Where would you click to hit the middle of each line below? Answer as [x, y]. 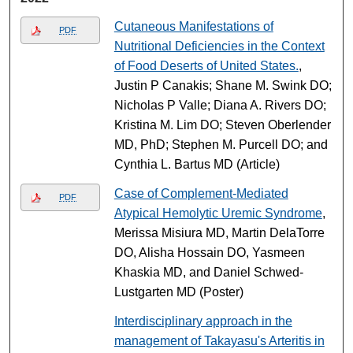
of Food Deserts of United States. [206, 65]
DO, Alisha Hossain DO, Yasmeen [209, 252]
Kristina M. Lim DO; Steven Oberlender [222, 124]
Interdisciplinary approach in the [203, 321]
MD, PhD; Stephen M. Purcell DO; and [221, 144]
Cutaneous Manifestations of [193, 26]
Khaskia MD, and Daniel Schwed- [208, 272]
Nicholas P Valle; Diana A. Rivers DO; [220, 105]
